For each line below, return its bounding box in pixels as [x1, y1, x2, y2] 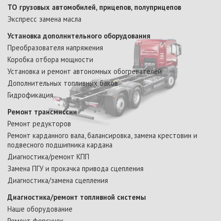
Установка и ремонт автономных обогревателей [7, 67, 162, 76]
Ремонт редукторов [7, 119, 71, 129]
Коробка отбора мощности [7, 55, 93, 65]
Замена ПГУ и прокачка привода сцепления [7, 164, 144, 174]
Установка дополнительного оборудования [7, 31, 150, 41]
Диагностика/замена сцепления [7, 176, 108, 185]
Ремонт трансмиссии [7, 107, 77, 117]
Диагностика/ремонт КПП [7, 152, 89, 162]
